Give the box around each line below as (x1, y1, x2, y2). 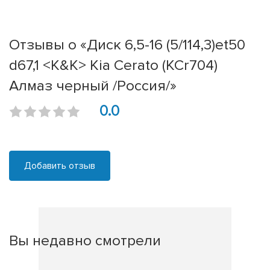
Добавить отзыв (24, 160, 95, 172)
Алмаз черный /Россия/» (9, 77, 177, 95)
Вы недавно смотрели (9, 231, 161, 250)
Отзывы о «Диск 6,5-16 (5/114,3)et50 (9, 36, 245, 54)
